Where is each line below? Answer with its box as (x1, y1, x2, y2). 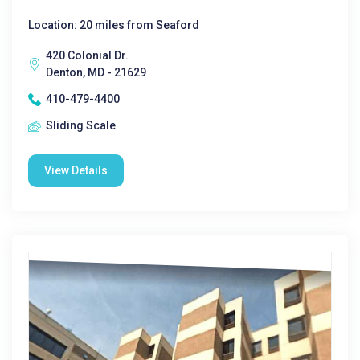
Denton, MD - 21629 (46, 66, 146, 79)
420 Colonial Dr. (46, 49, 129, 62)
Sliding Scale (46, 119, 116, 132)
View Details (44, 164, 108, 177)
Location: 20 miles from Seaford (28, 18, 199, 31)
